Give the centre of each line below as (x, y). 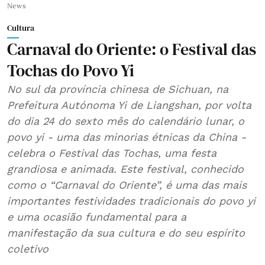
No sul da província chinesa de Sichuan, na (118, 89)
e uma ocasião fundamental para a (97, 217)
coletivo (28, 249)
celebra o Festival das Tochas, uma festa (112, 153)
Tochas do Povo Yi (71, 70)
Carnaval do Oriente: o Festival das (132, 49)
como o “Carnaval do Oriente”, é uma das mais (127, 185)
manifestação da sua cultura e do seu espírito (126, 233)
